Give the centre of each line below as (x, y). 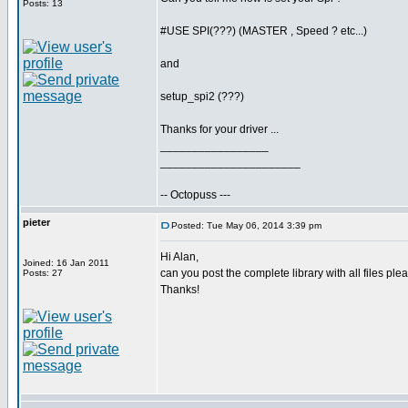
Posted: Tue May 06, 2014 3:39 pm (246, 225)
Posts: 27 (43, 273)
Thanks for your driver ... (219, 129)
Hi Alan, (179, 257)
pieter (36, 222)
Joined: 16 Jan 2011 (66, 263)
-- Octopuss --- (195, 195)
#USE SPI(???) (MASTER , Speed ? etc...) (264, 31)
